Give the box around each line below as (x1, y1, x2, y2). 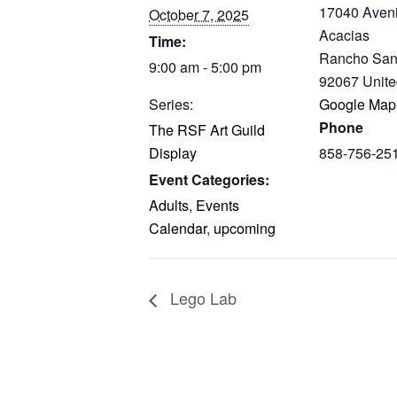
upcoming (214, 217, 276, 238)
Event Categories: (149, 168, 269, 190)
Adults (149, 194, 189, 215)
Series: (149, 93, 193, 114)
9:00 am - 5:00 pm (149, 56, 261, 77)
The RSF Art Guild (149, 119, 265, 140)
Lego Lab (166, 286, 237, 310)
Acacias (319, 24, 370, 45)
